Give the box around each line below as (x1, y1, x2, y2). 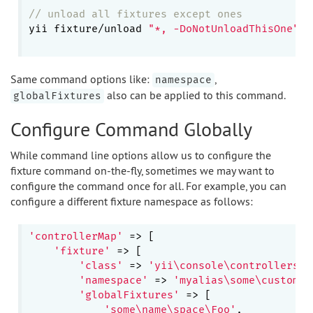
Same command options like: (10, 72, 152, 86)
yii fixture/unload (28, 22, 148, 35)
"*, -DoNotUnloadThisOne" (147, 22, 299, 35)
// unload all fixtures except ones (28, 8, 242, 20)
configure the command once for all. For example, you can (10, 179, 286, 193)
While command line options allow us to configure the (10, 148, 271, 162)
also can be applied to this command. (104, 88, 286, 102)
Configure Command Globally (10, 117, 252, 141)
